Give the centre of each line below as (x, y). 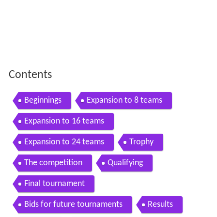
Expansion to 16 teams (64, 122)
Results (160, 205)
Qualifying (125, 163)
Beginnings (43, 101)
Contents (30, 75)
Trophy (141, 142)
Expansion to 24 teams (64, 142)
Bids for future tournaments (73, 205)
